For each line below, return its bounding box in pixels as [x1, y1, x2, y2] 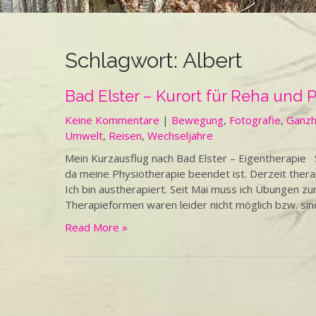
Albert [183, 48, 243, 73]
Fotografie [229, 113, 281, 127]
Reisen [109, 128, 142, 142]
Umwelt [65, 128, 103, 142]
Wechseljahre [147, 128, 213, 142]
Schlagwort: [65, 48, 183, 73]
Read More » [65, 220, 128, 234]
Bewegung [171, 113, 224, 127]
